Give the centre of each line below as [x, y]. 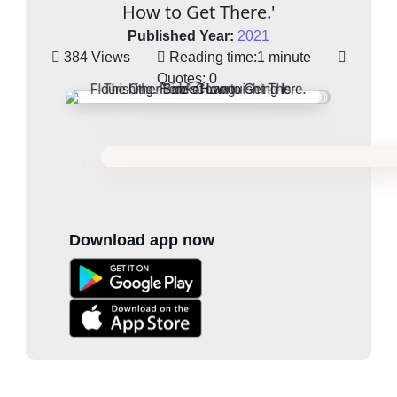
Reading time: [211, 58]
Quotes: [181, 79]
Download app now [142, 241]
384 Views [97, 58]
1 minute [284, 58]
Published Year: [181, 36]
